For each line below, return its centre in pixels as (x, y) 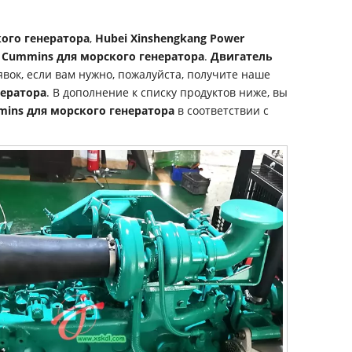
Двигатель (242, 56)
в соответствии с (222, 110)
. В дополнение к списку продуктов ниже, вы (167, 92)
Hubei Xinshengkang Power (170, 38)
